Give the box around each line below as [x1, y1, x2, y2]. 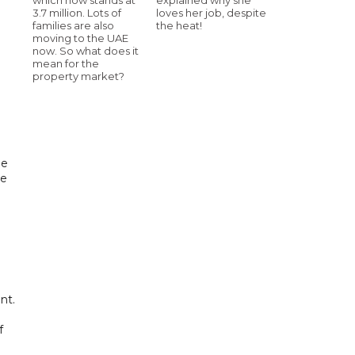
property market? [32, 69, 124, 82]
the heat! [156, 18, 202, 32]
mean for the [32, 56, 99, 70]
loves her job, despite [156, 6, 266, 19]
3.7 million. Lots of [32, 6, 121, 19]
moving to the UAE [32, 31, 128, 44]
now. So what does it [32, 44, 139, 57]
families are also [32, 18, 114, 32]
